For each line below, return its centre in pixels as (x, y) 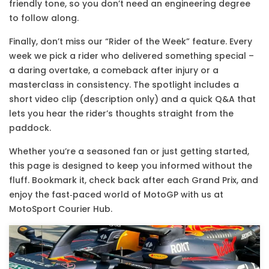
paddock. (30, 128)
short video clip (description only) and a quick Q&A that (132, 99)
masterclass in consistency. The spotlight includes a (124, 85)
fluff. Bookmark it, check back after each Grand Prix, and (134, 180)
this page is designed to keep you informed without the (131, 166)
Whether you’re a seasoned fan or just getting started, (129, 151)
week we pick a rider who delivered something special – (131, 56)
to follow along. (44, 18)
